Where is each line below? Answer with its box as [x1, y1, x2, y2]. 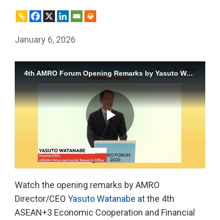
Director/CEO [15, 193, 68, 204]
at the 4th [136, 193, 174, 204]
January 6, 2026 [15, 34, 76, 45]
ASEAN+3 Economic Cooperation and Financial [15, 207, 195, 218]
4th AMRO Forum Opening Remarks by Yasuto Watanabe [186, 69, 193, 77]
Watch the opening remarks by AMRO [15, 180, 160, 191]
